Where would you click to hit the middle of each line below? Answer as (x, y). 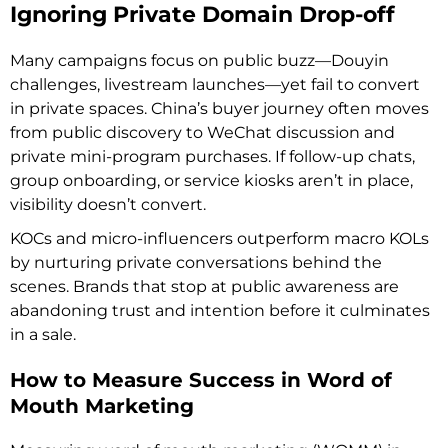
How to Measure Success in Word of (201, 379)
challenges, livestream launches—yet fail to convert (215, 84)
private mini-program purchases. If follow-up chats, (212, 156)
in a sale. (43, 334)
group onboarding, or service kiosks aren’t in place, (211, 180)
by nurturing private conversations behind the (196, 262)
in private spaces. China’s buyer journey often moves (219, 108)
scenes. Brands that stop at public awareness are (204, 286)
